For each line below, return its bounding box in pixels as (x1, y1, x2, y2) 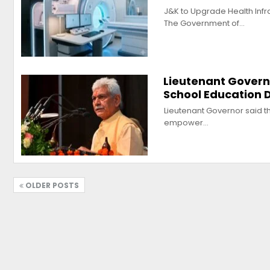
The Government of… (164, 17, 245, 30)
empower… (164, 116, 209, 128)
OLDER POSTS (24, 180, 79, 191)
